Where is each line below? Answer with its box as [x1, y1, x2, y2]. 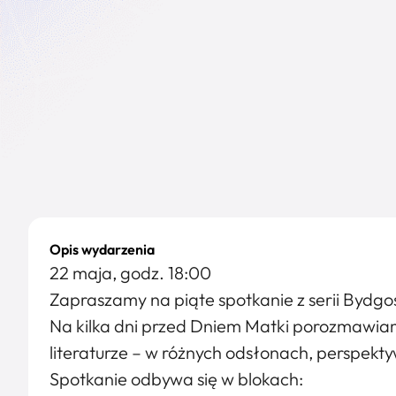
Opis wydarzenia [49, 240, 155, 258]
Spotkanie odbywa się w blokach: [49, 368, 303, 390]
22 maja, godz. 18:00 [49, 262, 211, 284]
